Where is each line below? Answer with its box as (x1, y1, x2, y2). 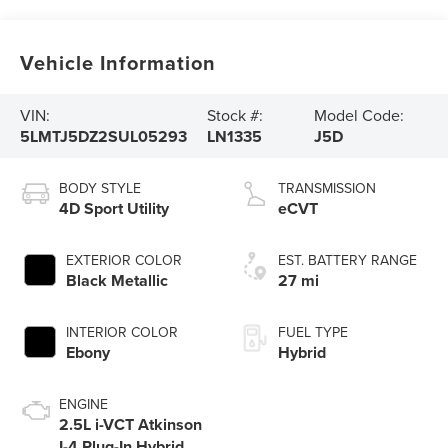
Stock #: (206, 104, 263, 127)
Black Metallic (66, 269, 169, 293)
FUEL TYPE (278, 322, 348, 343)
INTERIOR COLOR (66, 322, 179, 343)
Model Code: (313, 104, 404, 127)
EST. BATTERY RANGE (278, 250, 417, 271)
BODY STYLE (59, 178, 142, 199)
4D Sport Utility (59, 197, 170, 221)
